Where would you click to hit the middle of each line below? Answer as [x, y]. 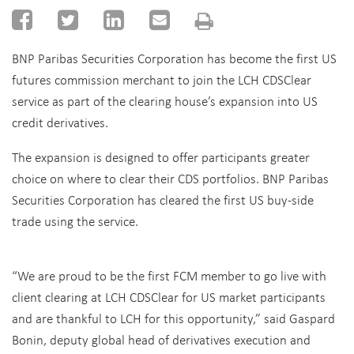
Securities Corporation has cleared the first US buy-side [163, 200]
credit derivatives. [60, 122]
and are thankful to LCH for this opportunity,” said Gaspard [173, 318]
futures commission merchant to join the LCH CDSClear [162, 79]
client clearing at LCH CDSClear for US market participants [169, 297]
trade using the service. [75, 221]
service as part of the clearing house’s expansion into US [165, 101]
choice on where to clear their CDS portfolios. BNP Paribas [170, 178]
